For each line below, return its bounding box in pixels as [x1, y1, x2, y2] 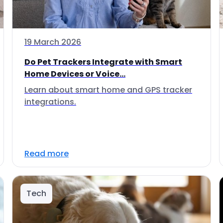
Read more [24, 148, 69, 159]
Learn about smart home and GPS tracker [24, 84, 192, 96]
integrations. [24, 96, 76, 108]
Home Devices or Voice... [24, 68, 125, 80]
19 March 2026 [24, 36, 81, 48]
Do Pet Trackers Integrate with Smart [24, 56, 182, 68]
